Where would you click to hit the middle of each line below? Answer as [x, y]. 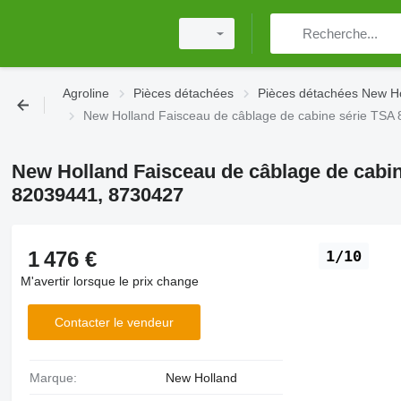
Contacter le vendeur [114, 322]
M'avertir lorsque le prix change [109, 281]
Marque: [58, 378]
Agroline [86, 93]
